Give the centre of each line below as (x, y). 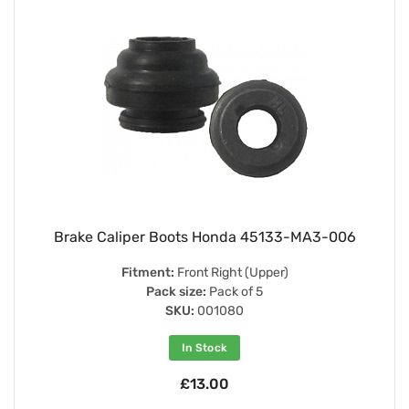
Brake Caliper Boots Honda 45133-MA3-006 (204, 236)
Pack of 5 (235, 291)
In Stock (204, 347)
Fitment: (147, 272)
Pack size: (176, 291)
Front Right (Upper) (231, 272)
